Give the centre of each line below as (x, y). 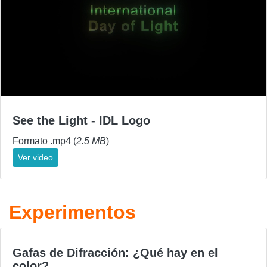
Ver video (35, 158)
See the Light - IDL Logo (81, 121)
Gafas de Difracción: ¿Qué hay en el (115, 253)
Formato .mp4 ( (44, 141)
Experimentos (72, 212)
